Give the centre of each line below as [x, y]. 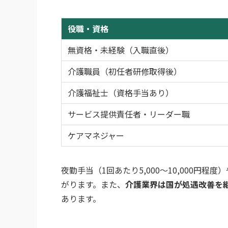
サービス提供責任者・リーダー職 [129, 114]
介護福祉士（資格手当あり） [121, 92]
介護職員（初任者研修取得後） [125, 71]
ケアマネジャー [96, 135]
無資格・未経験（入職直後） [121, 50]
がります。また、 [93, 184]
